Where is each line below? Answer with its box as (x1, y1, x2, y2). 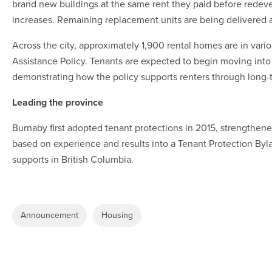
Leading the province (12, 97, 103, 109)
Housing (101, 210, 133, 220)
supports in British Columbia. (12, 154, 134, 166)
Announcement (21, 210, 78, 220)
